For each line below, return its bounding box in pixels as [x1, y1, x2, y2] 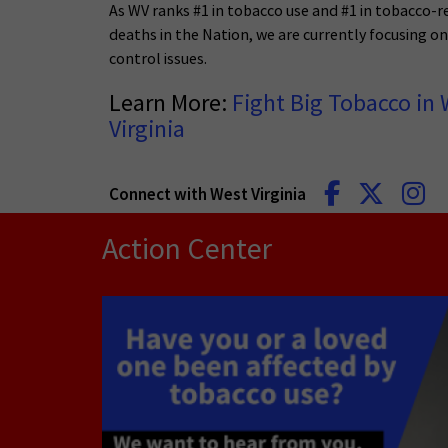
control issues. [109, 48, 207, 69]
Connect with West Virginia [109, 182, 306, 205]
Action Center [102, 229, 272, 269]
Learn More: [109, 87, 227, 119]
